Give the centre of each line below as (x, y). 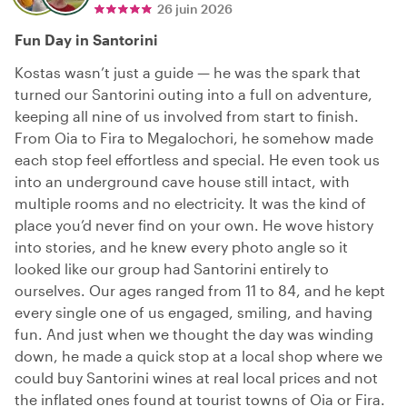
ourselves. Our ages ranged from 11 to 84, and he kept (200, 290)
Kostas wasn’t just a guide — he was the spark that (188, 72)
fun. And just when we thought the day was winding (194, 333)
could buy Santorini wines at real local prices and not (196, 377)
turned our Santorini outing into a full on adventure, (194, 94)
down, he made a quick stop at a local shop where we (199, 355)
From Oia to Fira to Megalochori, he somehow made (194, 137)
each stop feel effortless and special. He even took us (197, 159)
